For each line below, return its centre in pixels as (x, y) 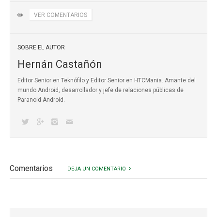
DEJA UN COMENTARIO (97, 169)
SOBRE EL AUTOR (41, 47)
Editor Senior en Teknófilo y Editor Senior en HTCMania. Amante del (107, 80)
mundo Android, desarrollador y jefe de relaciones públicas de (101, 90)
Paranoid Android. (41, 100)
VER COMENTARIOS (61, 15)
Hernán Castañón (60, 64)
